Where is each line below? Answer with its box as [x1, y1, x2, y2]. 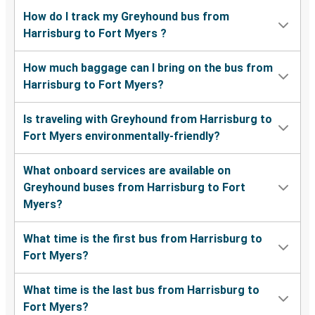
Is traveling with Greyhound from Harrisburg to [23, 112, 272, 127]
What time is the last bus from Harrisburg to [23, 283, 259, 297]
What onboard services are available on [23, 164, 231, 178]
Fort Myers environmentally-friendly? [23, 129, 220, 143]
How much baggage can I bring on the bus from [23, 61, 273, 75]
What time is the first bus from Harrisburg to [23, 232, 262, 246]
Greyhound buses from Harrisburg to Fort [23, 181, 245, 195]
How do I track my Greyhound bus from [23, 10, 229, 24]
